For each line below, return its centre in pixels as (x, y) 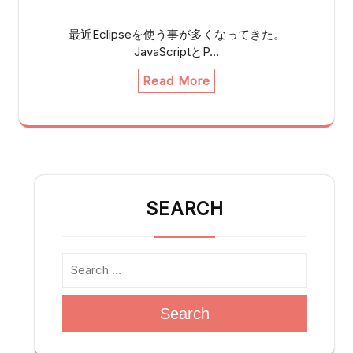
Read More (176, 80)
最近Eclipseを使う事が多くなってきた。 (176, 34)
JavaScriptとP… (176, 51)
